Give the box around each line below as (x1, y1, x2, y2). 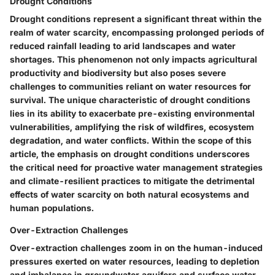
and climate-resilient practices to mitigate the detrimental (10, 176, 255, 187)
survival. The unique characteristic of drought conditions (10, 95, 250, 106)
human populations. (10, 203, 94, 214)
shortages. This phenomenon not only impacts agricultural (10, 54, 257, 65)
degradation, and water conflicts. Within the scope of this (10, 135, 252, 146)
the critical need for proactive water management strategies (10, 162, 263, 173)
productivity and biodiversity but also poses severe (10, 68, 226, 79)
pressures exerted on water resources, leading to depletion (10, 256, 260, 267)
